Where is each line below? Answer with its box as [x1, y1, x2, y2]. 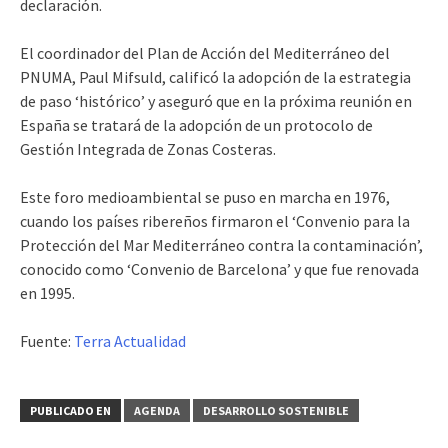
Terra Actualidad [74, 331, 186, 351]
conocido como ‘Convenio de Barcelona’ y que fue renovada [20, 259, 419, 279]
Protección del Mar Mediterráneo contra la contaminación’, [20, 235, 423, 255]
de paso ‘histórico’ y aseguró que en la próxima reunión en [20, 91, 412, 111]
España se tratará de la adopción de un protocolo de [20, 115, 373, 135]
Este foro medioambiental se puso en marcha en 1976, [20, 187, 390, 207]
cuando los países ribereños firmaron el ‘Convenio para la [20, 211, 410, 231]
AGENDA [134, 403, 180, 418]
